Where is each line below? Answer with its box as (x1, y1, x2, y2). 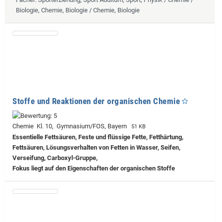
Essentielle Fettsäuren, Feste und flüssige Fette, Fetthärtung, (12, 133, 183, 141)
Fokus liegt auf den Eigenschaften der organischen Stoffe (12, 165, 175, 172)
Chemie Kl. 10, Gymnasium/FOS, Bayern (12, 122, 130, 130)
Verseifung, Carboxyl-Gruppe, (12, 154, 98, 162)
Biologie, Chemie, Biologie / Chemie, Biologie (16, 6, 140, 14)
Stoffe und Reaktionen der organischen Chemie (12, 96, 180, 107)
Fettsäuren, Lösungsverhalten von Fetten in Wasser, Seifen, (12, 144, 180, 152)
